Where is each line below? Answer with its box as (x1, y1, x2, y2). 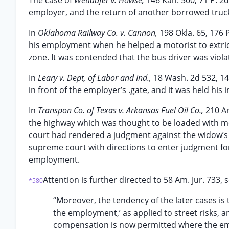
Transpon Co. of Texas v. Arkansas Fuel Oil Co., (38, 105, 205, 116)
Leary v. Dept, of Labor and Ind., (38, 72, 153, 83)
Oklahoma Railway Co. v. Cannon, (38, 27, 159, 38)
